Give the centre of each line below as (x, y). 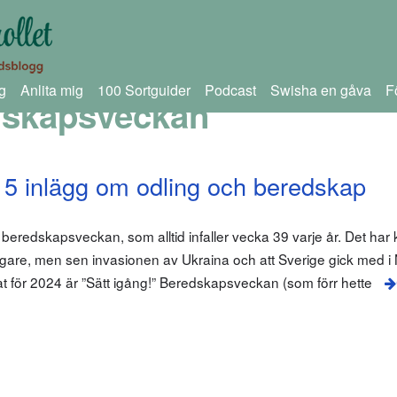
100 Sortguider (144, 90)
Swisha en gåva (320, 90)
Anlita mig (51, 90)
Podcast (230, 90)
